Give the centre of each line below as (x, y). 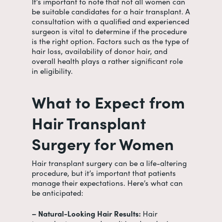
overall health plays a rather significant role (107, 61)
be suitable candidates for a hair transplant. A (111, 11)
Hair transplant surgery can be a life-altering (109, 163)
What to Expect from (108, 102)
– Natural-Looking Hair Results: (86, 214)
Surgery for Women (103, 143)
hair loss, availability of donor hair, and (100, 51)
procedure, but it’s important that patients (104, 173)
